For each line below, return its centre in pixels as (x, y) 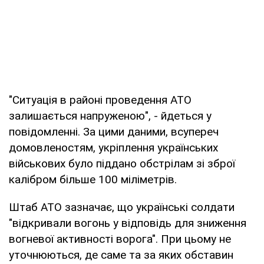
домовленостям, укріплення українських (113, 147)
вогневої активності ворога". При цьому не (120, 239)
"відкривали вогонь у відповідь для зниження (128, 223)
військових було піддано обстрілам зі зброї (122, 163)
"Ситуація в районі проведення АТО (100, 100)
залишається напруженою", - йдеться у (110, 115)
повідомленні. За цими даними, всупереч (114, 131)
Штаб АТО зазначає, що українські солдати (122, 207)
